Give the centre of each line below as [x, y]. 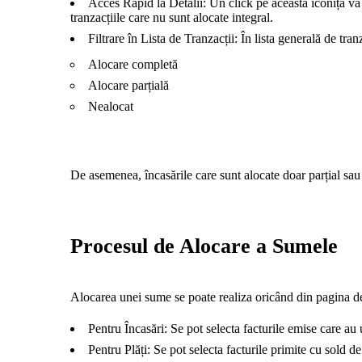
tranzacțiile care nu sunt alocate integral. [172, 17]
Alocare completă [133, 64]
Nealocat [111, 106]
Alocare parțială [128, 85]
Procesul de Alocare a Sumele [204, 246]
